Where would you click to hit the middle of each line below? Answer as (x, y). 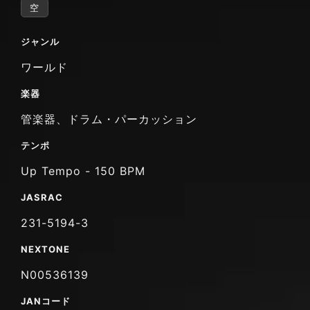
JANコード (46, 301)
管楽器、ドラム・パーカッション (109, 119)
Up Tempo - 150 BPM (83, 171)
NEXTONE (45, 249)
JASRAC (42, 197)
